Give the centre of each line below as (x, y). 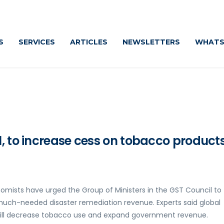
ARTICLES (89, 42)
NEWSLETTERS (151, 42)
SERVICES (37, 42)
